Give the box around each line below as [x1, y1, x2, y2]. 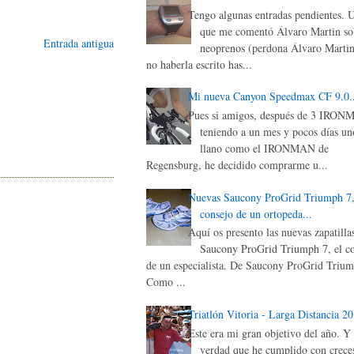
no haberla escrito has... [146, 56, 252, 72]
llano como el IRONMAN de [199, 140, 329, 156]
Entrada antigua [43, 36, 114, 51]
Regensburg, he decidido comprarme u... [146, 156, 328, 172]
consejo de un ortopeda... [199, 205, 312, 221]
